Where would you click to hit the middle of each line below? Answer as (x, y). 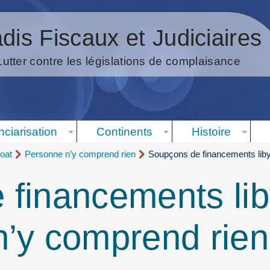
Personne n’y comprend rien (80, 154)
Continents (124, 131)
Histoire (211, 131)
